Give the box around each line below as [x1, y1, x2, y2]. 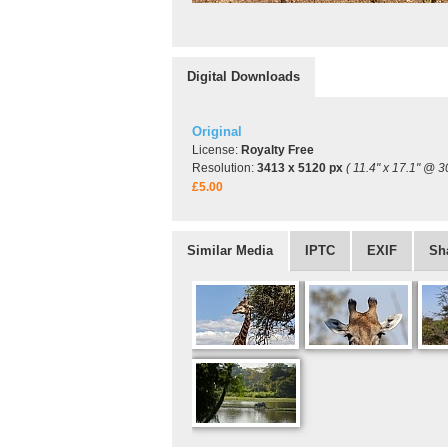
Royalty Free [241, 143, 314, 157]
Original [192, 124, 242, 139]
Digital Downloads [187, 69, 300, 84]
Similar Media [187, 243, 273, 258]
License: [192, 143, 241, 157]
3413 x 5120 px [257, 161, 343, 175]
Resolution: [192, 161, 257, 175]
